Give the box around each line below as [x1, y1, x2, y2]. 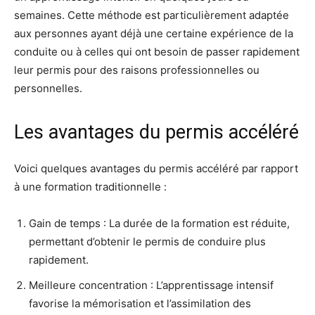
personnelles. [14, 82, 82, 96]
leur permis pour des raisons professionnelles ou [14, 63, 259, 77]
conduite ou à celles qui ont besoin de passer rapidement [14, 45, 300, 59]
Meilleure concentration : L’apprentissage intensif [29, 278, 274, 292]
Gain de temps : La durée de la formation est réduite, [29, 217, 290, 231]
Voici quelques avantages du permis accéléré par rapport [14, 162, 298, 176]
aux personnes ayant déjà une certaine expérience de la [14, 27, 293, 41]
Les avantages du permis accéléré [14, 121, 299, 144]
